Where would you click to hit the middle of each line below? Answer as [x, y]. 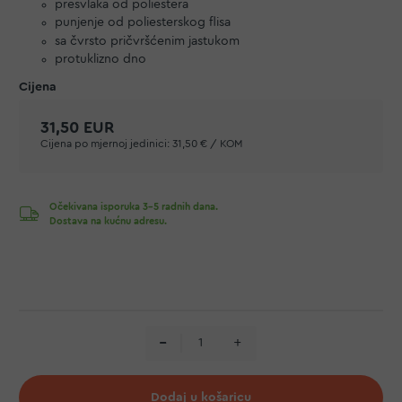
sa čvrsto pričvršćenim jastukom [147, 41]
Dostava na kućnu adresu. [108, 221]
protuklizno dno [100, 59]
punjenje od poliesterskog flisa [143, 22]
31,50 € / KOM [207, 144]
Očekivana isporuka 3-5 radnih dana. [134, 207]
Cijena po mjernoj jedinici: [105, 144]
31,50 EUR [78, 127]
